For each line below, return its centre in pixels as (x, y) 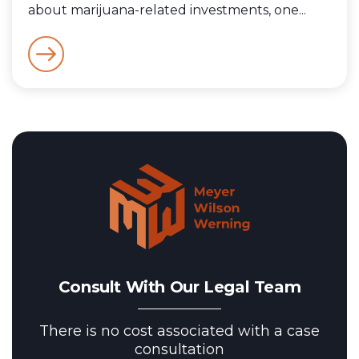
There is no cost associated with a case (179, 331)
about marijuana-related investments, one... (167, 10)
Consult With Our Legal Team (179, 287)
